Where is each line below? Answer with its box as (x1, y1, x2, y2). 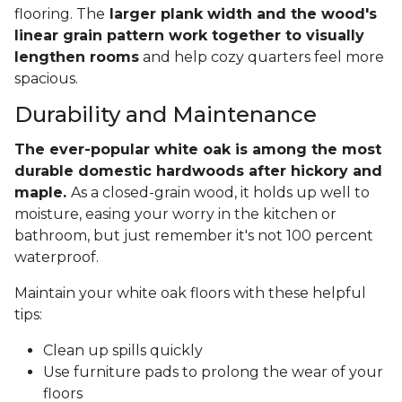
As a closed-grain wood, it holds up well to (71, 184, 370, 202)
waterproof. (14, 249, 102, 267)
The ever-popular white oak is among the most (14, 141, 381, 159)
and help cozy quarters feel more (139, 48, 384, 66)
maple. (14, 184, 71, 202)
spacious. (14, 70, 82, 88)
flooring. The (14, 5, 105, 23)
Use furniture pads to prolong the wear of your (43, 363, 383, 381)
